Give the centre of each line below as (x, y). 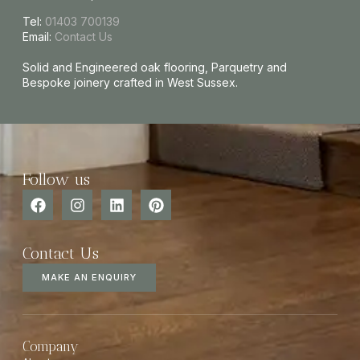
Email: (39, 36)
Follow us (56, 180)
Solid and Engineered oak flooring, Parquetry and (155, 67)
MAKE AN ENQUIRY (89, 278)
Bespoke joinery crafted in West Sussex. (130, 82)
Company (51, 347)
